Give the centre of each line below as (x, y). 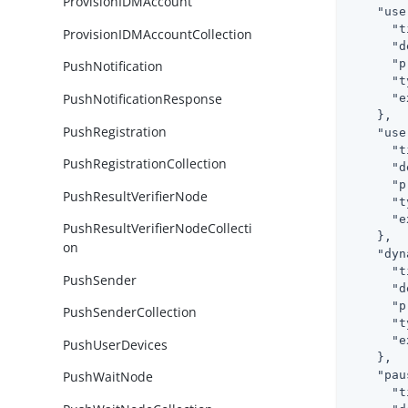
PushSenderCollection (130, 312)
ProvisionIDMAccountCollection (158, 34)
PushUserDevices (116, 344)
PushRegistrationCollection (145, 164)
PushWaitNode (108, 377)
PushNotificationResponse (143, 99)
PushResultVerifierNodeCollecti (158, 229)
